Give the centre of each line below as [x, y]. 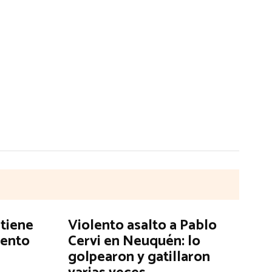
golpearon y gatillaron [139, 257]
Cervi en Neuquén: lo [134, 241]
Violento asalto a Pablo [142, 225]
